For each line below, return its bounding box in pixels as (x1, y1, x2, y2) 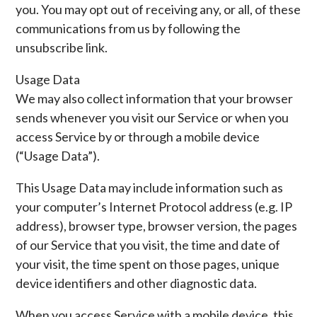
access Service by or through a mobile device (16, 129, 260, 144)
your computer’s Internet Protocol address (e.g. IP (16, 199, 293, 214)
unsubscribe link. (16, 40, 108, 55)
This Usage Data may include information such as (16, 180, 284, 195)
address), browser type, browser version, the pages (16, 218, 298, 234)
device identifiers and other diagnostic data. (16, 275, 258, 291)
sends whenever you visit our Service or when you (16, 110, 289, 125)
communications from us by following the (16, 21, 241, 36)
